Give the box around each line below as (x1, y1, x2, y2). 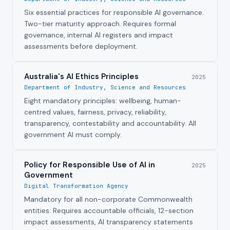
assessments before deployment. (24, 42, 138, 51)
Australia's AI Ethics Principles (24, 71, 139, 82)
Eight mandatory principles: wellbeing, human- (24, 96, 181, 106)
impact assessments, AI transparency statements (24, 217, 193, 227)
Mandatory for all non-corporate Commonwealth (24, 195, 193, 204)
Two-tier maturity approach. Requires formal (24, 19, 176, 29)
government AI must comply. (24, 130, 122, 140)
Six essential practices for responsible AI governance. (24, 8, 204, 17)
